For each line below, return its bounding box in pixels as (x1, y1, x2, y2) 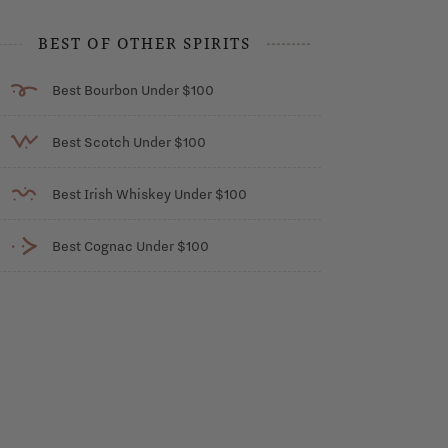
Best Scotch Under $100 (51, 132, 206, 151)
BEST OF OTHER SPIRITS (38, 34, 251, 53)
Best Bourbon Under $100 (51, 80, 214, 99)
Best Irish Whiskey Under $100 (51, 184, 247, 203)
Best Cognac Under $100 (51, 236, 209, 255)
